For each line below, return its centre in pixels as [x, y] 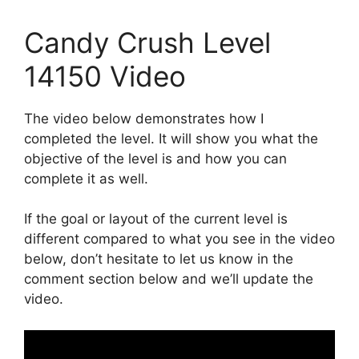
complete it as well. [86, 178]
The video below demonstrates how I [144, 118]
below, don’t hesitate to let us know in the [159, 259]
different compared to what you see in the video [179, 239]
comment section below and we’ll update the [169, 279]
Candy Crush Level [147, 42]
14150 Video [105, 76]
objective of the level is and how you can [155, 158]
